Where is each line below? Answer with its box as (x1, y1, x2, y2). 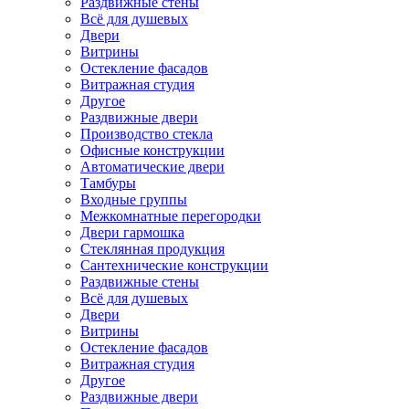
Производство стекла (80, 126, 213, 142)
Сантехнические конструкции (80, 257, 268, 273)
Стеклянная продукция (80, 241, 225, 257)
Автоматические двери (80, 159, 225, 174)
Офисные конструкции (80, 142, 225, 158)
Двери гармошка (80, 225, 184, 240)
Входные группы (80, 192, 187, 207)
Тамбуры (80, 175, 136, 191)
